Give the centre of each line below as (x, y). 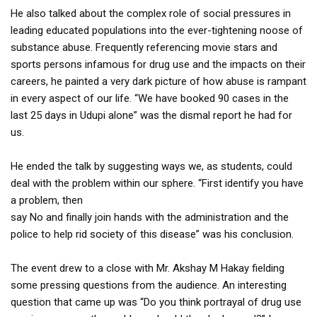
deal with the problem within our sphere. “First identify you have (157, 184)
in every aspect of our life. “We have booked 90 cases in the (150, 99)
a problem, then (47, 201)
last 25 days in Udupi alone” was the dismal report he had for (151, 116)
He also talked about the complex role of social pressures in (151, 14)
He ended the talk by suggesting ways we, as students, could (151, 167)
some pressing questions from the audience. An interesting (149, 286)
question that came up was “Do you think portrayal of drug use (156, 302)
